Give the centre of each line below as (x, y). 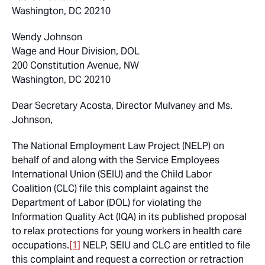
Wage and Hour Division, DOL (76, 51)
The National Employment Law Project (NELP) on (118, 146)
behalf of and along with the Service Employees (116, 160)
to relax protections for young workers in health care (127, 231)
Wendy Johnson (47, 37)
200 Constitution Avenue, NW (75, 66)
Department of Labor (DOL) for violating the (107, 203)
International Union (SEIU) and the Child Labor (112, 174)
